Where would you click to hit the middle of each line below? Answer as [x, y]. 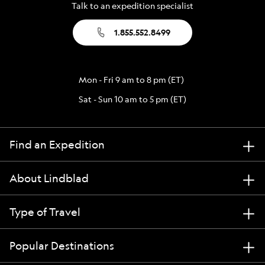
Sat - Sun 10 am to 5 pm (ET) [132, 99]
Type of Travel [45, 211]
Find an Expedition [57, 144]
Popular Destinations [62, 245]
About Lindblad [49, 178]
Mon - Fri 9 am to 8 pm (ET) [131, 79]
